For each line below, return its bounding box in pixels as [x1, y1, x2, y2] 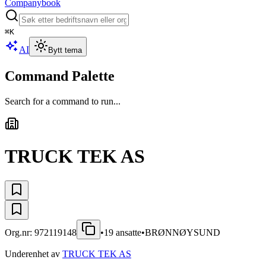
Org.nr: [5, 227, 34, 237]
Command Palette [5, 68, 115, 84]
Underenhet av [5, 248, 60, 259]
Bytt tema [48, 46, 82, 55]
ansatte [113, 227, 141, 237]
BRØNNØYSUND [145, 227, 220, 237]
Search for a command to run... [5, 96, 121, 106]
